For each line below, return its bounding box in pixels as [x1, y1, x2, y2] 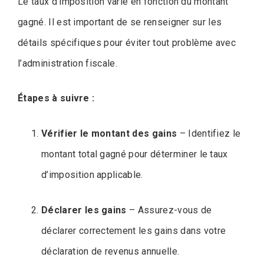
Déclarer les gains [41, 204, 127, 216]
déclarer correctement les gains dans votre [41, 225, 226, 236]
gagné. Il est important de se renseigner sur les [18, 16, 222, 28]
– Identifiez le [177, 127, 241, 139]
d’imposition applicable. [41, 169, 143, 180]
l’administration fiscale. [18, 57, 118, 69]
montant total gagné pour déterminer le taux [41, 148, 228, 160]
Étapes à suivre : [18, 92, 95, 104]
